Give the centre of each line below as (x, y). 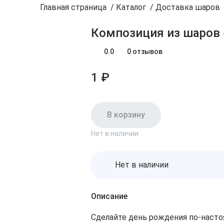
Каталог (131, 7)
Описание (109, 196)
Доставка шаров (188, 7)
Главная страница (73, 7)
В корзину (126, 115)
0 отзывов (145, 51)
